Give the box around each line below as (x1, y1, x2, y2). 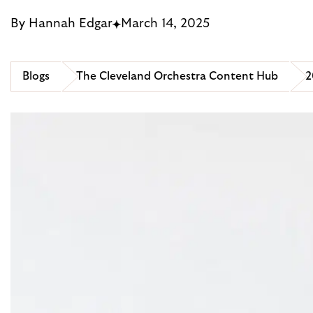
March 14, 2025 (121, 17, 210, 30)
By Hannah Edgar (10, 17, 112, 30)
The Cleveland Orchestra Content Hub (76, 71, 279, 82)
